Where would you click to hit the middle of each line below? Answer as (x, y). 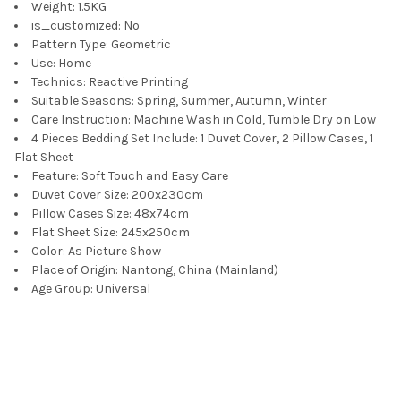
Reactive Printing (138, 81)
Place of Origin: (75, 269)
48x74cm (162, 213)
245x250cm (155, 232)
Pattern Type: (70, 44)
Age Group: (62, 288)
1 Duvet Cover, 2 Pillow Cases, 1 (287, 138)
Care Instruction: (81, 119)
